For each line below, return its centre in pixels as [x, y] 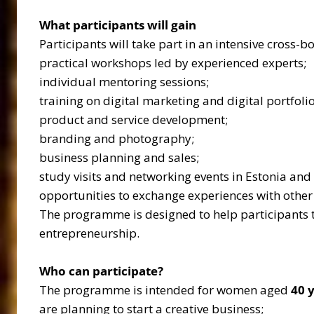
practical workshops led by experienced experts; [173, 62]
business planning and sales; [119, 157]
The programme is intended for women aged [165, 289]
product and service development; [134, 119]
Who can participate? [101, 271]
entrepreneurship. [89, 233]
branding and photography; [117, 138]
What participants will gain [118, 25]
